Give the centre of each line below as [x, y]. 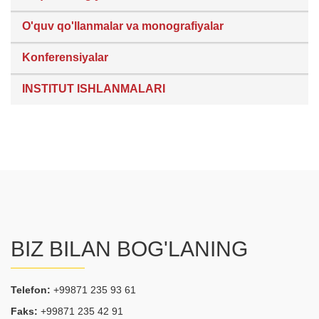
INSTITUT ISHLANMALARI [94, 89]
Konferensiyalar [65, 57]
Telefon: [31, 290]
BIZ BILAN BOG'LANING [129, 249]
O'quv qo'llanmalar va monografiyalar [123, 26]
